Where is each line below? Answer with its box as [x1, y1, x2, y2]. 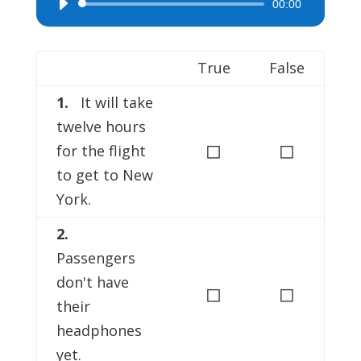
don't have [56, 272, 129, 293]
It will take [68, 93, 153, 113]
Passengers [56, 248, 135, 268]
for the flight [56, 141, 146, 161]
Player [48, 21, 81, 37]
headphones [56, 321, 142, 341]
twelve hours [56, 117, 146, 137]
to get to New [56, 165, 153, 185]
